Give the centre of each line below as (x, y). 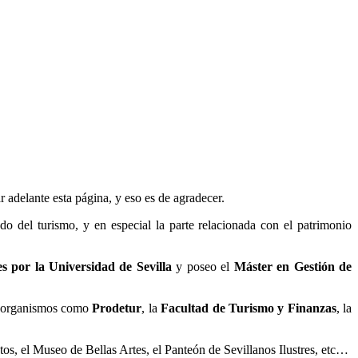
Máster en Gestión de (293, 266)
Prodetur (115, 308)
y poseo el (203, 266)
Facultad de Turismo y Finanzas (249, 308)
